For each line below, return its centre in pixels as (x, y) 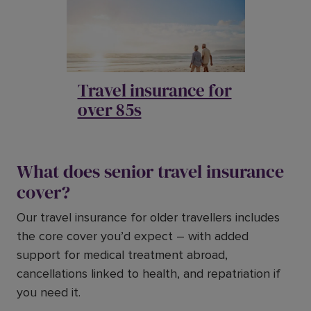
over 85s (109, 109)
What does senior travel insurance (150, 171)
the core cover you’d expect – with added (133, 236)
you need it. (50, 292)
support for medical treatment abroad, (122, 254)
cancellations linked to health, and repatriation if (149, 273)
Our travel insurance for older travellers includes (148, 217)
